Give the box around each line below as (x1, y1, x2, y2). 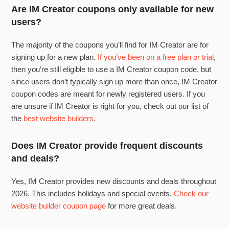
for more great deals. (106, 201, 177, 211)
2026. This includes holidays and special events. (11, 189, 174, 198)
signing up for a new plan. (11, 52, 98, 61)
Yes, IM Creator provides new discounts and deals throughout (11, 177, 217, 186)
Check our (174, 189, 209, 198)
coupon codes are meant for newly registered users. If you (11, 89, 205, 98)
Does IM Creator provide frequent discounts (11, 141, 203, 151)
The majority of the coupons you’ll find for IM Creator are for (11, 40, 209, 49)
